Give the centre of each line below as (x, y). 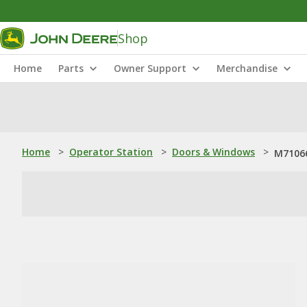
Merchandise (247, 68)
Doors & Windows (213, 152)
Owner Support (150, 68)
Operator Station (111, 152)
